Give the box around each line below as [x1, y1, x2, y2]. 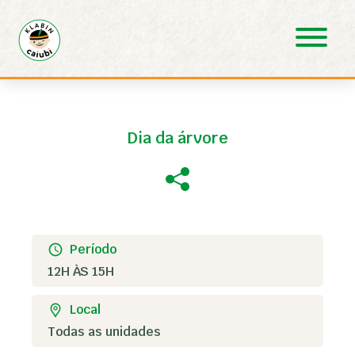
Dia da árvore [127, 128, 228, 148]
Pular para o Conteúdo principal [6, 6, 197, 23]
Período [70, 241, 116, 258]
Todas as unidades [48, 323, 161, 340]
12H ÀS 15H [48, 263, 114, 280]
